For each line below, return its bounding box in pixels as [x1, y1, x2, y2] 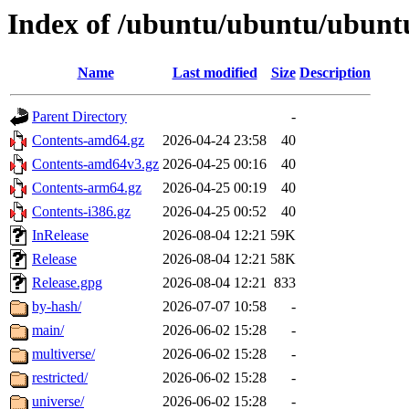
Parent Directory [32, 109, 127, 125]
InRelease [32, 227, 89, 244]
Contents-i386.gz [32, 204, 131, 220]
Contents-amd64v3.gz [32, 156, 159, 173]
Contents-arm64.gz [32, 180, 142, 196]
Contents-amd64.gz [32, 132, 144, 149]
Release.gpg [32, 275, 102, 291]
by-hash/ [32, 299, 81, 315]
